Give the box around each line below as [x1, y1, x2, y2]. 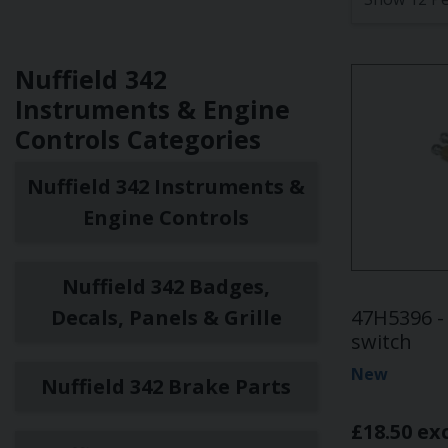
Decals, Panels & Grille [50, 304, 282, 331]
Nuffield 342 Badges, [62, 273, 270, 300]
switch [351, 328, 412, 355]
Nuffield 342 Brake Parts [41, 373, 291, 400]
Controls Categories [15, 122, 261, 156]
